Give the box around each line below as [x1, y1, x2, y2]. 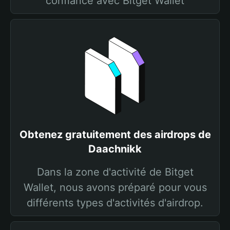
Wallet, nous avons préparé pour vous [23, 181, 207, 194]
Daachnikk [88, 143, 142, 155]
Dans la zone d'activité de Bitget [36, 166, 194, 178]
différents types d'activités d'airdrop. [27, 197, 203, 209]
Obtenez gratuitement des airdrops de [19, 128, 211, 141]
